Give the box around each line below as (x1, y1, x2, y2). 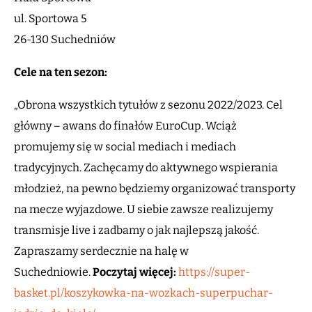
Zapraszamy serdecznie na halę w (14, 244, 189, 258)
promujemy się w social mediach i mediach (14, 140, 236, 154)
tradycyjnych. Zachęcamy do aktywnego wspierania (14, 161, 278, 175)
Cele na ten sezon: (14, 65, 107, 79)
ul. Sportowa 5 (14, 12, 87, 26)
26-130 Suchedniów (14, 33, 116, 47)
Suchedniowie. (14, 265, 93, 279)
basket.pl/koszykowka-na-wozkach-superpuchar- (14, 286, 273, 300)
